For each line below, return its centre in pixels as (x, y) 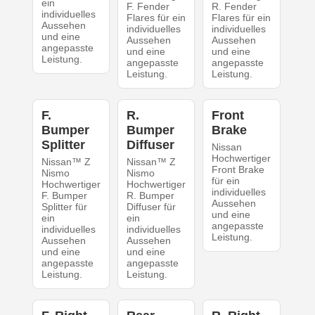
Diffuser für (151, 207)
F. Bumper (64, 196)
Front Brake (238, 170)
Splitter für (64, 207)
